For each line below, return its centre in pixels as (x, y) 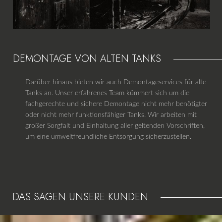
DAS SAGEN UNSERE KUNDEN (80, 197)
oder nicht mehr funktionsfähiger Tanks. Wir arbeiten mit (111, 115)
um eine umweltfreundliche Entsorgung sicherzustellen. (108, 137)
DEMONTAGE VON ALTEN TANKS (87, 58)
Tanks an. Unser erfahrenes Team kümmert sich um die (107, 93)
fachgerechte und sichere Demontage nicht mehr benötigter (116, 104)
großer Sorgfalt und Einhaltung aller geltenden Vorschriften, (115, 126)
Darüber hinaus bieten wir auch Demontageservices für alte (116, 82)
